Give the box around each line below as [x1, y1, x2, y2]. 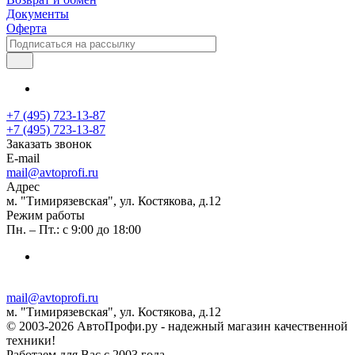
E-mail [6, 151, 40, 165]
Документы [6, 6, 69, 21]
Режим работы [6, 208, 85, 222]
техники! [6, 333, 55, 347]
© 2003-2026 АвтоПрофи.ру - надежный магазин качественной [6, 319, 348, 333]
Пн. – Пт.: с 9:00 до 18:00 [6, 222, 141, 236]
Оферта [6, 21, 47, 35]
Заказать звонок [6, 136, 92, 151]
